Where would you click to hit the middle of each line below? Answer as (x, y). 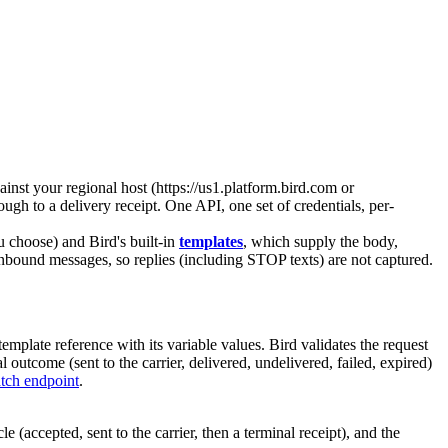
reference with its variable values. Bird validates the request (239, 344)
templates (211, 241)
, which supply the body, (320, 241)
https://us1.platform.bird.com (246, 187)
